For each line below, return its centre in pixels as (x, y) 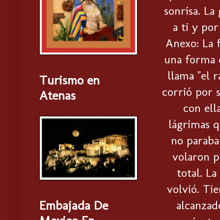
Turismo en (69, 80)
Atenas (57, 96)
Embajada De (74, 206)
